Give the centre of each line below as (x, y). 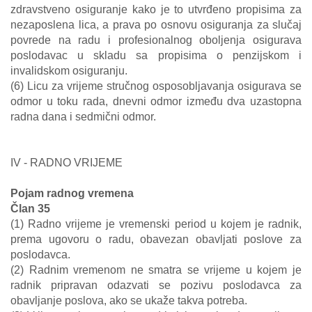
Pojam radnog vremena (72, 193)
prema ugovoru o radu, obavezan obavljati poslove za (156, 239)
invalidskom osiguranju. (69, 71)
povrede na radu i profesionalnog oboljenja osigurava (156, 40)
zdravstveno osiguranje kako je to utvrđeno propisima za (156, 9)
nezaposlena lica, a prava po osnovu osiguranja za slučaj (156, 25)
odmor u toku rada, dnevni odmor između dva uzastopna (156, 101)
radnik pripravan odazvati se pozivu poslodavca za (156, 285)
